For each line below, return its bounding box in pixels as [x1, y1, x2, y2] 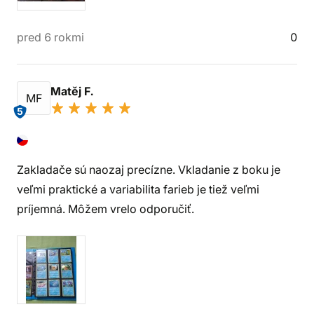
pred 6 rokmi [17, 30, 84, 44]
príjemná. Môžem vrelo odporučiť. [17, 202, 194, 216]
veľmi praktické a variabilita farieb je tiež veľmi [17, 182, 259, 196]
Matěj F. [50, 84, 96, 98]
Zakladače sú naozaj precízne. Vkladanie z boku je [17, 163, 280, 177]
